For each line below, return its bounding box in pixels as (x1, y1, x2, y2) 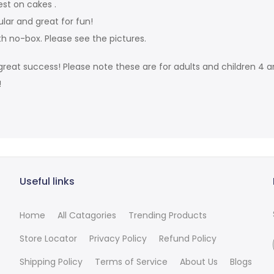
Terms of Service (95, 255, 168, 268)
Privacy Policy (89, 232, 147, 245)
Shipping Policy (20, 255, 83, 268)
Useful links (20, 174, 75, 188)
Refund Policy (159, 232, 217, 245)
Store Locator (20, 232, 78, 245)
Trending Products (128, 209, 207, 221)
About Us (180, 255, 218, 268)
